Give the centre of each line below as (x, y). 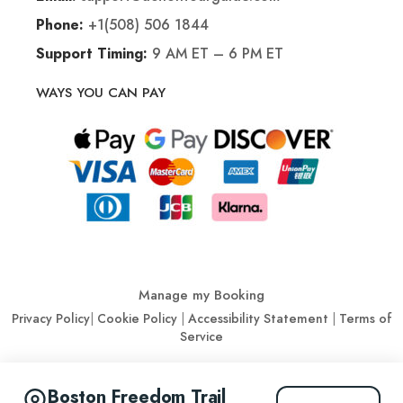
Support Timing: (92, 54)
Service (201, 337)
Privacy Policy (50, 319)
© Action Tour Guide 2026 (113, 377)
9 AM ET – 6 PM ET (215, 54)
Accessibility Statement (258, 319)
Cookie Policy (137, 319)
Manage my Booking (201, 296)
